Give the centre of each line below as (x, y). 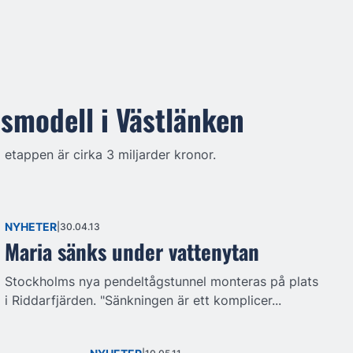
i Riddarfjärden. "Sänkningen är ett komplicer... (143, 300)
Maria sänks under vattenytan (132, 251)
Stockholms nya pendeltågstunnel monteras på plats (162, 281)
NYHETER (31, 226)
